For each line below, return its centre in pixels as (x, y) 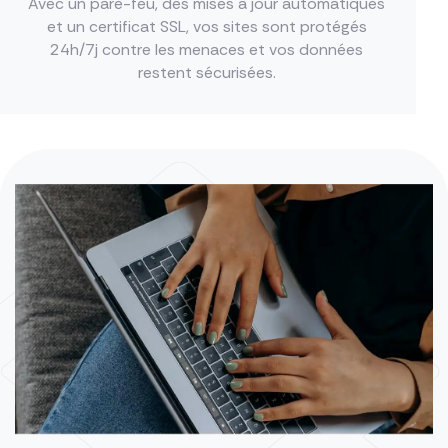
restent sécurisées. (206, 72)
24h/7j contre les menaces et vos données (206, 49)
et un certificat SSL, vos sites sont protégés (206, 26)
